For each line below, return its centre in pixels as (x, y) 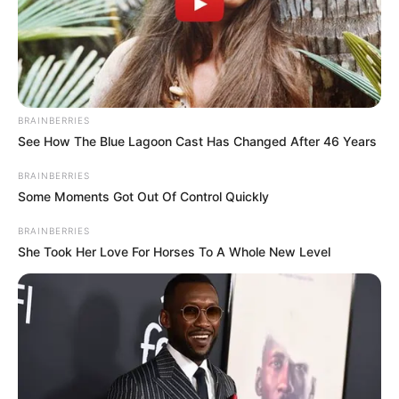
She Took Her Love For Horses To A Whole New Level (174, 252)
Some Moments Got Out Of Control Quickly (143, 197)
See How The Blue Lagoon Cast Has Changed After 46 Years (197, 142)
